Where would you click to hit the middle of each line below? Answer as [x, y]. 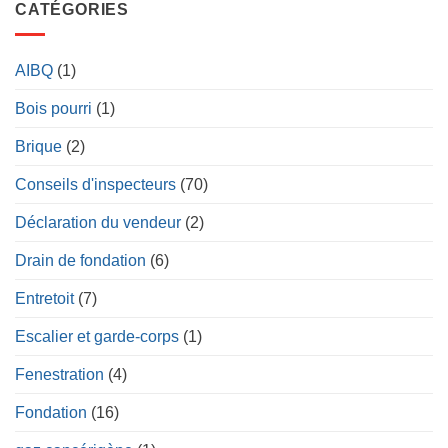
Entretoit [44, 298]
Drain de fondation [80, 260]
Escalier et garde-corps [97, 336]
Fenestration [59, 374]
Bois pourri [53, 108]
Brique [38, 146]
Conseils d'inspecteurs [95, 184]
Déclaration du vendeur [98, 222]
